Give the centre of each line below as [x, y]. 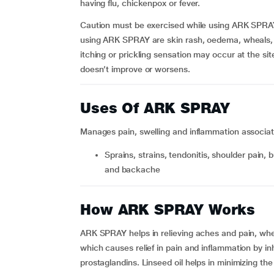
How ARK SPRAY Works [168, 209]
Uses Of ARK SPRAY [155, 108]
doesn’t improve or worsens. [135, 69]
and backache [132, 169]
